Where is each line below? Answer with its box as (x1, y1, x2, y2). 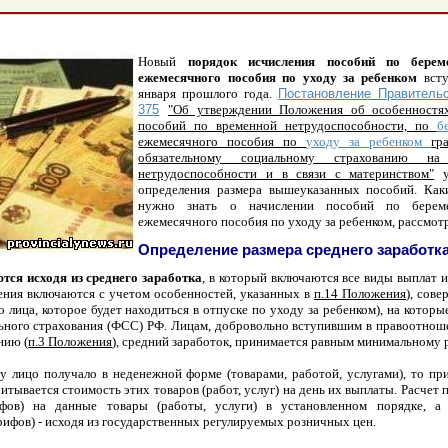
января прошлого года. (138, 85, 279, 101)
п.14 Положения (314, 285, 407, 301)
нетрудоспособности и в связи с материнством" (138, 165, 435, 181)
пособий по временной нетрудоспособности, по (138, 117, 437, 133)
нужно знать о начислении (138, 197, 326, 213)
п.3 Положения (28, 333, 113, 349)
